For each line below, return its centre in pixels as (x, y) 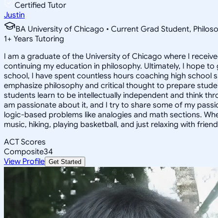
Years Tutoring (38, 39)
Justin (14, 15)
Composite (24, 152)
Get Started (65, 162)
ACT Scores (25, 142)
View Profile (24, 161)
